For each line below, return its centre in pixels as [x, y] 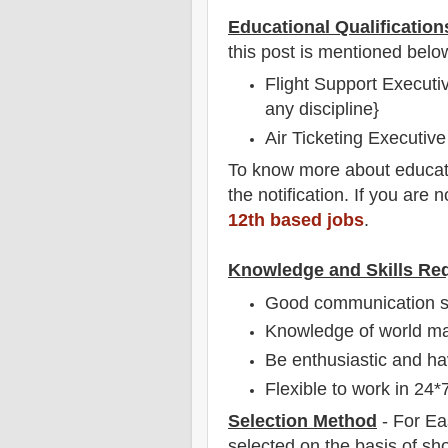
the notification [286, 195]
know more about [321, 170]
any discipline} [322, 109]
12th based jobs [296, 220]
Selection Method [302, 421]
